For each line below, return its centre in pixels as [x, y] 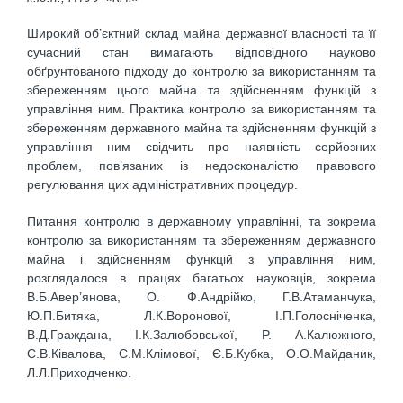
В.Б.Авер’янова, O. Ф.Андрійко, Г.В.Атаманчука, [201, 296]
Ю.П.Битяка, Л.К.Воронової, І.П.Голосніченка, [201, 315]
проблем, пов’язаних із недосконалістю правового [201, 166]
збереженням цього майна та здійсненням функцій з [201, 90]
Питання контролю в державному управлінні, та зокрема [201, 221]
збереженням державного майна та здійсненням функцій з [201, 128]
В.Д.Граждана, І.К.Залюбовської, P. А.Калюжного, [201, 334]
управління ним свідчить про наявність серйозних [201, 147]
